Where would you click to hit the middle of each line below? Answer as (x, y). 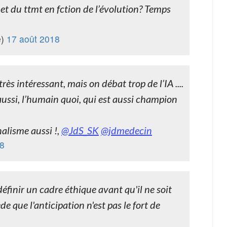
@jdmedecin (126, 130)
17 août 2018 (33, 39)
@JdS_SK (80, 130)
